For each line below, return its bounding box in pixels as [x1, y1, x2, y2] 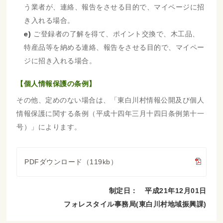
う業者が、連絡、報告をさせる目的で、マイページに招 [24, 3, 205, 11]
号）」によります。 [16, 123, 82, 131]
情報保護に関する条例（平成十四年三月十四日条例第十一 [16, 110, 205, 117]
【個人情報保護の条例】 [16, 80, 96, 88]
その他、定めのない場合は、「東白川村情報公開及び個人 [16, 96, 205, 104]
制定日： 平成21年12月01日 [109, 187, 207, 195]
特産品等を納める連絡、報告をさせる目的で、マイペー [24, 43, 205, 51]
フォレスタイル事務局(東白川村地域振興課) [64, 200, 207, 208]
